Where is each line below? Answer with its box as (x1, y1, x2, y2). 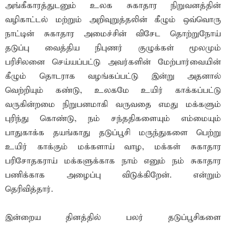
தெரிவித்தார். (5, 184, 53, 195)
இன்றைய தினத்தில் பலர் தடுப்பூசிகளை (5, 212, 221, 223)
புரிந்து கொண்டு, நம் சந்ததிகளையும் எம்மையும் (5, 114, 221, 125)
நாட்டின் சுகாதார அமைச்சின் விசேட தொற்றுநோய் (5, 29, 221, 40)
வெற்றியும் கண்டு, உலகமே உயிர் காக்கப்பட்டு (5, 85, 221, 96)
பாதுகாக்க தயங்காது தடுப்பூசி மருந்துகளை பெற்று (5, 128, 221, 139)
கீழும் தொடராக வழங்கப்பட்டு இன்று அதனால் (5, 71, 221, 82)
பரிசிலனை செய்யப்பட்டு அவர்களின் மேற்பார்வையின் (5, 57, 221, 68)
